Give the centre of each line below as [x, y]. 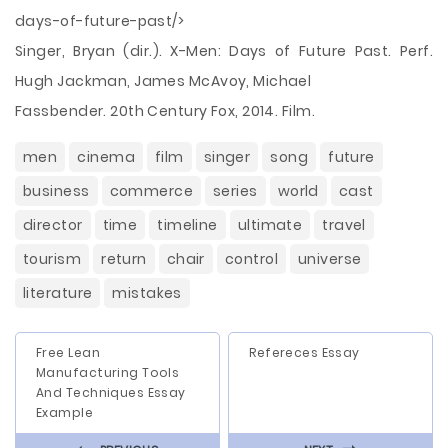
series [235, 191]
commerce [151, 191]
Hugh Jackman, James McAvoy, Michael [163, 81]
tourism [52, 259]
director [53, 225]
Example [65, 412]
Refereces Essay [304, 352]
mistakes [147, 293]
